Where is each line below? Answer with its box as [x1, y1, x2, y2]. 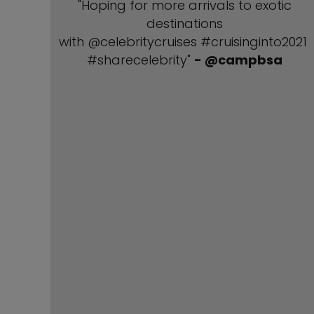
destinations [146, 15, 224, 32]
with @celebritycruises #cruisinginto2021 [59, 33, 311, 50]
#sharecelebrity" [87, 51, 195, 69]
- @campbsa [194, 51, 283, 69]
